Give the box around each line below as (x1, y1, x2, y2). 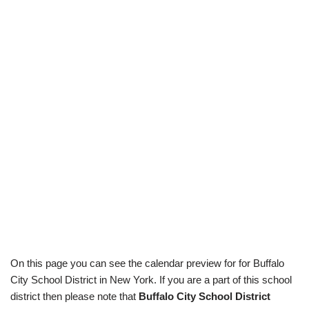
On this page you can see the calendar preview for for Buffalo (10, 257, 284, 270)
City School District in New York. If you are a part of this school (10, 274, 292, 286)
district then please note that (10, 290, 139, 303)
